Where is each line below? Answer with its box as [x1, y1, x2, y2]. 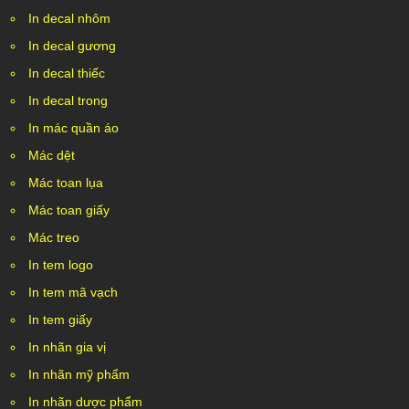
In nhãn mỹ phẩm [28, 367, 130, 382]
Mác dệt [28, 148, 75, 163]
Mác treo [28, 230, 79, 245]
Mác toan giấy [28, 203, 110, 217]
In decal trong [28, 93, 108, 108]
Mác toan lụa [28, 175, 103, 190]
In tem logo [28, 257, 93, 272]
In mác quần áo [28, 121, 119, 135]
